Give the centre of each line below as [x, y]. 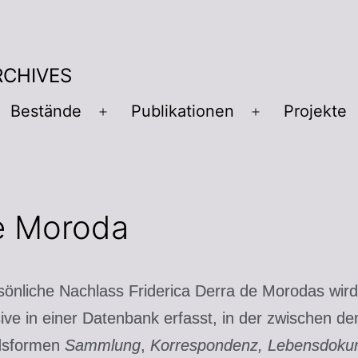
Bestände [46, 111]
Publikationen [182, 111]
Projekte [315, 111]
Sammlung [103, 345]
